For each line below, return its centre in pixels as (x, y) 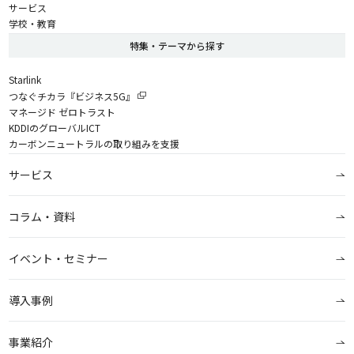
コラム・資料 (42, 216)
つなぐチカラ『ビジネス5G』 (72, 96)
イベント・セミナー (59, 258)
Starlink (25, 79)
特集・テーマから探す (177, 45)
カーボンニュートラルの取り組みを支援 (94, 143)
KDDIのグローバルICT (55, 127)
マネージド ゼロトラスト (62, 111)
